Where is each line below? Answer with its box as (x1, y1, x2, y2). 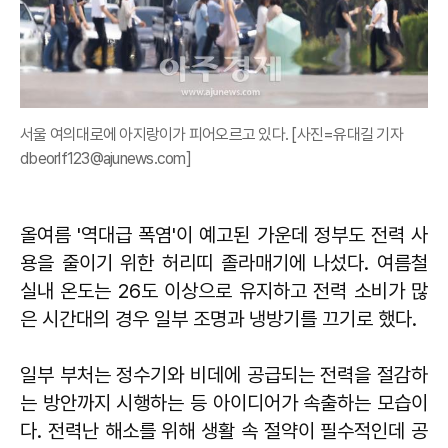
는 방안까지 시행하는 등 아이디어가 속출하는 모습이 (20, 390, 428, 415)
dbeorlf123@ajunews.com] (20, 148, 191, 168)
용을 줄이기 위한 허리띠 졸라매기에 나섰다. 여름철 (20, 250, 428, 275)
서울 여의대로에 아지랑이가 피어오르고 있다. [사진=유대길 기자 (20, 124, 403, 144)
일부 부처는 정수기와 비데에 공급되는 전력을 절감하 (20, 362, 428, 387)
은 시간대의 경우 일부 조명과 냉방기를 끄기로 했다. (20, 306, 422, 331)
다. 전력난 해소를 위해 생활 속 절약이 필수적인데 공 (20, 418, 428, 443)
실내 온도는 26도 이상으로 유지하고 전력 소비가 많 (20, 278, 428, 303)
